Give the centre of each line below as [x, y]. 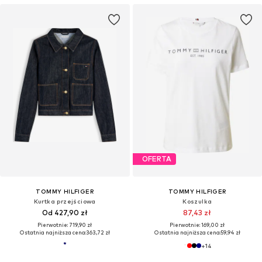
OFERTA [156, 159]
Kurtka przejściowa [65, 201]
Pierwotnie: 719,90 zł [65, 225]
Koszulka [197, 201]
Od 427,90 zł [65, 212]
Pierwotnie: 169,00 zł [197, 225]
